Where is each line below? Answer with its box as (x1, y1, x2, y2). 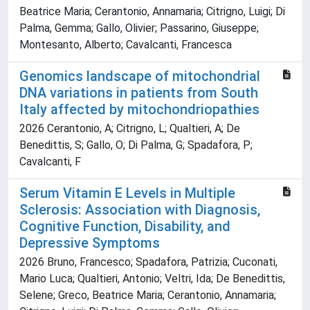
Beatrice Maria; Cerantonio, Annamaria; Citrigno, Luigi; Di (19, 5, 285, 19)
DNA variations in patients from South (19, 84, 258, 102)
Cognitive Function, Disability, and (19, 218, 230, 235)
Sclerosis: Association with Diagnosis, (19, 201, 260, 219)
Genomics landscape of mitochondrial (19, 68, 260, 85)
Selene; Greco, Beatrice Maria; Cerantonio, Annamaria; (19, 289, 276, 302)
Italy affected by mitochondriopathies (19, 101, 259, 118)
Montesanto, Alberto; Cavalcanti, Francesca (19, 38, 232, 52)
